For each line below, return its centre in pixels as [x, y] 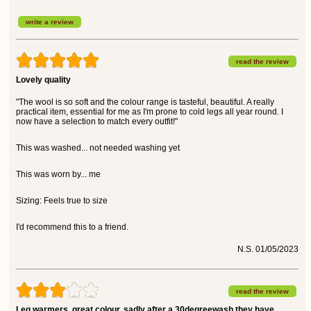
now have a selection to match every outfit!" [97, 121]
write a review [50, 22]
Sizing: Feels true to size [62, 200]
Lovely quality [43, 79]
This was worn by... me [58, 174]
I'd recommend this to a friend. [72, 227]
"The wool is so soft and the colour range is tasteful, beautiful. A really [145, 102]
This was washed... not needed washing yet [98, 148]
